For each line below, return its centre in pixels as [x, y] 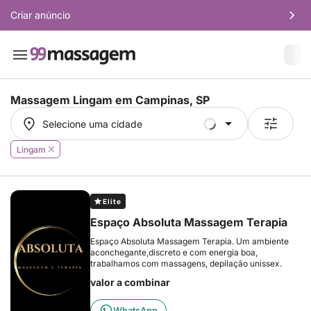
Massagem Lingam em [73, 100]
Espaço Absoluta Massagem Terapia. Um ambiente [190, 241]
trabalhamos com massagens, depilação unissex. [186, 263]
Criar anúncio [40, 15]
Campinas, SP [173, 100]
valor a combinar [130, 282]
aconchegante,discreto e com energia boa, [174, 252]
